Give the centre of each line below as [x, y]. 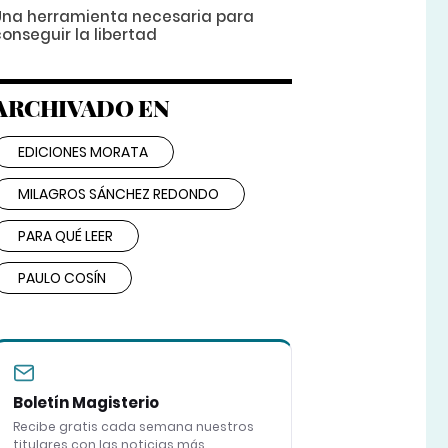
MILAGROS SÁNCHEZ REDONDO [118, 194]
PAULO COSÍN [61, 278]
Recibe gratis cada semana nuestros [133, 427]
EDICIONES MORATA [82, 152]
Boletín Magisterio [85, 403]
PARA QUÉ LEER [65, 236]
